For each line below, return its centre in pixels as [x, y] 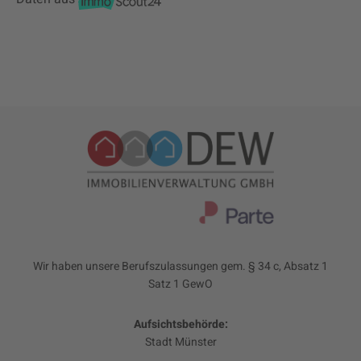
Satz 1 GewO [180, 284]
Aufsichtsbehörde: [180, 325]
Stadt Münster [180, 342]
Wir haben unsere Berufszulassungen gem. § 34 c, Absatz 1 [180, 267]
